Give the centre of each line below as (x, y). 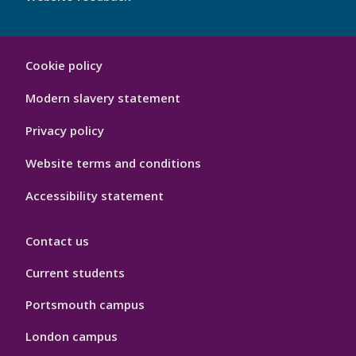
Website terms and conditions (113, 163)
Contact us (57, 241)
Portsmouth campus (85, 305)
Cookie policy (64, 66)
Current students (75, 273)
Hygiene (38, 85)
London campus (72, 337)
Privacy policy (65, 131)
